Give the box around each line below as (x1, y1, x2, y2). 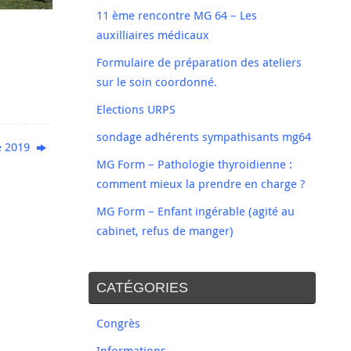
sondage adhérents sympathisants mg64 (96, 128, 311, 145)
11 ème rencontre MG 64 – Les (96, 7, 257, 24)
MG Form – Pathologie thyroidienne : (96, 156, 292, 172)
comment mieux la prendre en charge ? (96, 175, 305, 192)
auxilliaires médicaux (96, 27, 209, 43)
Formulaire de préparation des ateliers (96, 54, 302, 71)
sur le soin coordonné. (96, 74, 217, 90)
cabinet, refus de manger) (96, 223, 233, 239)
